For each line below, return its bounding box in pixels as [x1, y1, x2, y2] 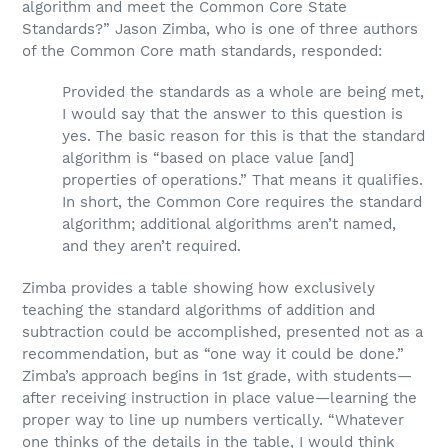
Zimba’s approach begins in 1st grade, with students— [22, 366, 412, 385]
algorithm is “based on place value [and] [62, 149, 354, 168]
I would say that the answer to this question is [62, 105, 403, 124]
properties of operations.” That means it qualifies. [62, 171, 423, 190]
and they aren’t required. [62, 237, 241, 256]
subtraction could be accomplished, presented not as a [22, 322, 423, 341]
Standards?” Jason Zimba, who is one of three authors [22, 19, 418, 38]
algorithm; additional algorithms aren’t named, [62, 215, 396, 234]
